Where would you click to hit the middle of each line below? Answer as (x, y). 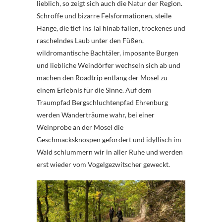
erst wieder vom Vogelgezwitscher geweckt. (103, 164)
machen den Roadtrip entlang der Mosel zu (102, 77)
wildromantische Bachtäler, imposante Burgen (108, 53)
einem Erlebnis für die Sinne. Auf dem (94, 90)
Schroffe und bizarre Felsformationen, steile (104, 15)
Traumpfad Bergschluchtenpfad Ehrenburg (102, 102)
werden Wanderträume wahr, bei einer (96, 114)
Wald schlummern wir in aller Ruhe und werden (110, 152)
